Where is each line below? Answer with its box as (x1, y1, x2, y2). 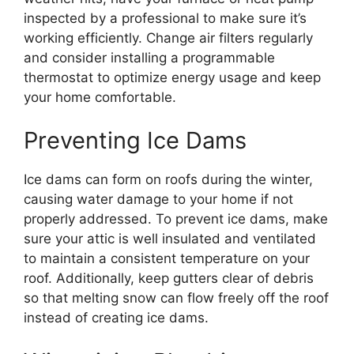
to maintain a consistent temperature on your (24, 250, 310, 266)
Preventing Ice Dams (24, 126, 247, 154)
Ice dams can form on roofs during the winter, (24, 171, 313, 187)
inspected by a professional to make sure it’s (24, 9, 307, 26)
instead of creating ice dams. (24, 310, 209, 326)
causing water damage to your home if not (24, 191, 293, 207)
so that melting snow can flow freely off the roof (24, 290, 329, 306)
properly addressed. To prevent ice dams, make (24, 211, 328, 227)
